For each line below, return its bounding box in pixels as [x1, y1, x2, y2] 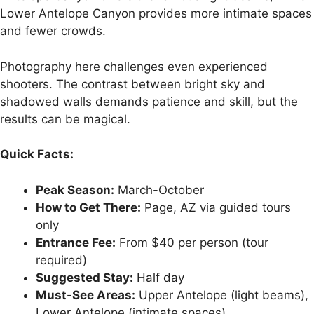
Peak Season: [36, 182, 114, 197]
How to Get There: [36, 200, 141, 214]
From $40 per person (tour [116, 235, 268, 250]
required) [36, 252, 87, 267]
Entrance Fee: [36, 235, 116, 250]
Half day [133, 270, 184, 285]
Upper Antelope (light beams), [135, 287, 308, 302]
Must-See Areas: [36, 287, 135, 302]
